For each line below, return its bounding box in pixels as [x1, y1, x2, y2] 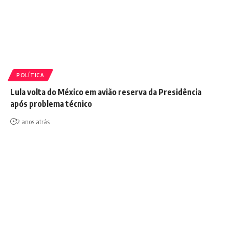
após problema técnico [10, 98, 92, 109]
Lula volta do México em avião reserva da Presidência [10, 86, 201, 97]
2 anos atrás [17, 117, 50, 126]
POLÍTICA [16, 72, 44, 78]
